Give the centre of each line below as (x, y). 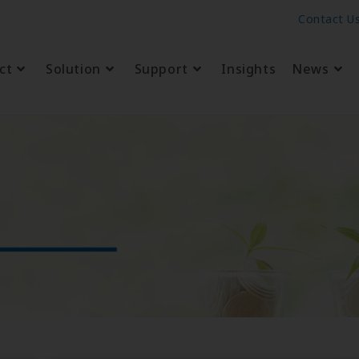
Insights (249, 69)
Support (161, 69)
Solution (73, 69)
